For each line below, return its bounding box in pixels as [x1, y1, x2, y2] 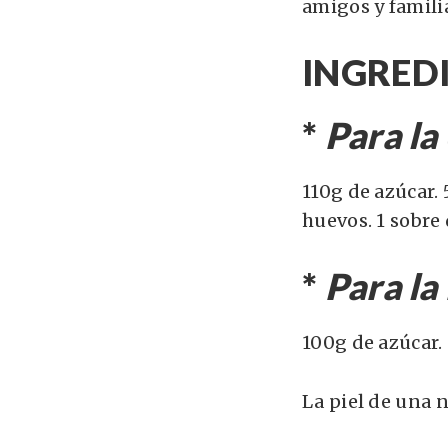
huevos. [302, 209, 373, 232]
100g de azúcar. [302, 331, 443, 354]
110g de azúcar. [302, 180, 439, 203]
